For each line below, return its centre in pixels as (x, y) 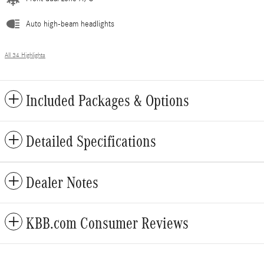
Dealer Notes (62, 183)
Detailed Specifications (91, 142)
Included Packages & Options (108, 101)
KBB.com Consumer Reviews (107, 224)
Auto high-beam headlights (70, 24)
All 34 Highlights (25, 56)
